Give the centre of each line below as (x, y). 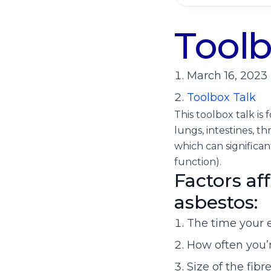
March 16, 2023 (227, 75)
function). (198, 162)
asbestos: (216, 202)
